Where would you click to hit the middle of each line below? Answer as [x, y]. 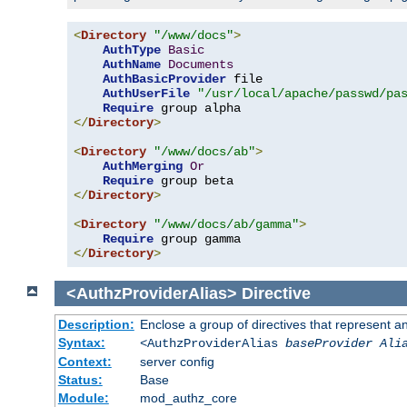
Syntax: [81, 343]
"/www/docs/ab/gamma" [226, 224]
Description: [96, 325]
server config [177, 362]
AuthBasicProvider [164, 79]
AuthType [132, 50]
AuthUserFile [146, 93]
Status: [80, 380]
